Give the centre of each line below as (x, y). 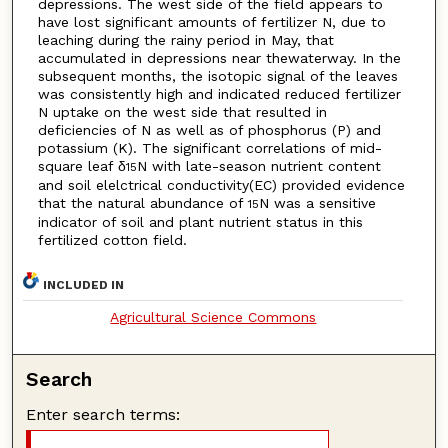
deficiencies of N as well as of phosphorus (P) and (209, 130)
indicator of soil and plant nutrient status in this (200, 222)
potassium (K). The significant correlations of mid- (209, 148)
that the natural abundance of (142, 203)
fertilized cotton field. (112, 240)
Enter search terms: (103, 414)
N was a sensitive (317, 203)
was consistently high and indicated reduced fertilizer (219, 94)
